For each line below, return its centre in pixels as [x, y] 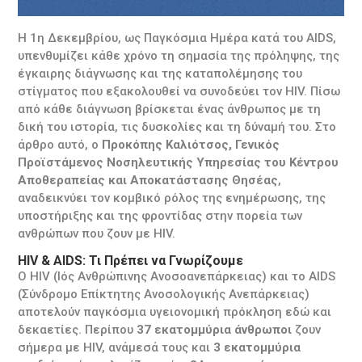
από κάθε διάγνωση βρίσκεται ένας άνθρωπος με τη [170, 109]
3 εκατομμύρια [257, 347]
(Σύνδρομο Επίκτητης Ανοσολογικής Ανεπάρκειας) [164, 294]
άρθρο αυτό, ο [59, 144]
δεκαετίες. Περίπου [78, 329]
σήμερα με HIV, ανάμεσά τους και [116, 347]
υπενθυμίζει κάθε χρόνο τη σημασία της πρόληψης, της [179, 55]
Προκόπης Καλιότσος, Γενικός [189, 144]
